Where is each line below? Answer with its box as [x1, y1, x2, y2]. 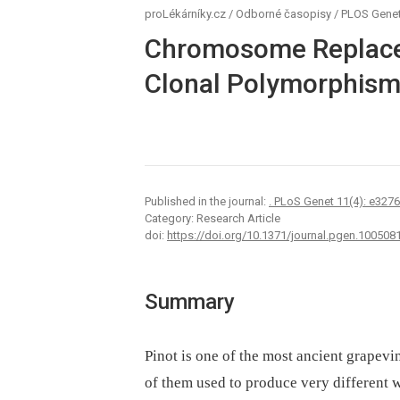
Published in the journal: [145, 195, 269, 209]
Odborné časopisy [236, 7, 331, 21]
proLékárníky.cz [145, 7, 226, 21]
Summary [145, 289, 235, 315]
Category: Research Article [145, 212, 280, 226]
